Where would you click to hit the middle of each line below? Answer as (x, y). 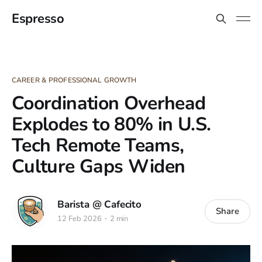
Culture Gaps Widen (99, 166)
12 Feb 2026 (80, 218)
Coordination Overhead (109, 103)
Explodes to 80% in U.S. (111, 124)
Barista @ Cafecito (99, 204)
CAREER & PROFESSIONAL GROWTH (74, 80)
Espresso (38, 19)
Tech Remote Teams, (98, 145)
